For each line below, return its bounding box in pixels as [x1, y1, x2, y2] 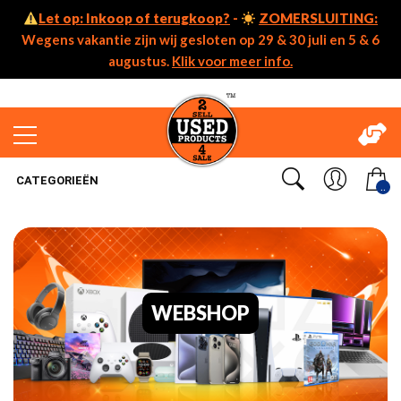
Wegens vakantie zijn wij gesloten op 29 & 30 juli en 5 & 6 [21, 31, 380, 47]
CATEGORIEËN [13, 174, 98, 187]
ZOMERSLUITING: [259, 10, 379, 26]
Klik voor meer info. [172, 53, 293, 69]
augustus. [108, 53, 172, 69]
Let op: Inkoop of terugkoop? [38, 10, 230, 26]
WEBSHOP [151, 301, 250, 325]
